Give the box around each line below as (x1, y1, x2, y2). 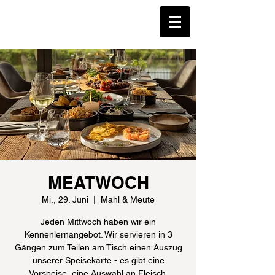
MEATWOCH (47, 172, 149, 193)
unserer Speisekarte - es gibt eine (32, 255, 165, 265)
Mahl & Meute (101, 195, 155, 204)
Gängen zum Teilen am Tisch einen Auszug (14, 242, 182, 252)
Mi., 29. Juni (42, 195, 88, 204)
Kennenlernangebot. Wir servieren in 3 (24, 230, 172, 239)
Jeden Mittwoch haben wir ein (41, 217, 156, 227)
